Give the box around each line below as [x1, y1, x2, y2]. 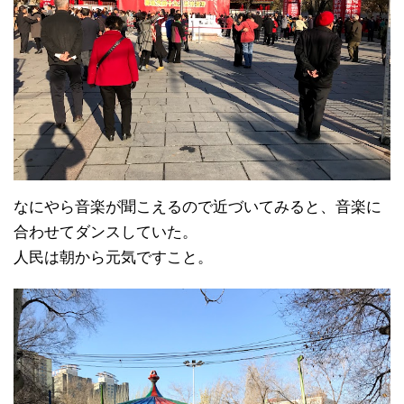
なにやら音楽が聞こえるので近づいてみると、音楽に [14, 197, 381, 216]
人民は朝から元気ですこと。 [14, 248, 213, 266]
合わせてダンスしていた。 [14, 223, 197, 241]
